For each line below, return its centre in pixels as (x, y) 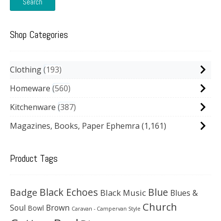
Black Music (123, 192)
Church (160, 206)
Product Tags (34, 158)
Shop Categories (39, 34)
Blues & (184, 193)
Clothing (26, 69)
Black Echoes (69, 192)
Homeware (30, 88)
